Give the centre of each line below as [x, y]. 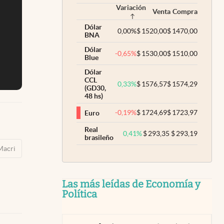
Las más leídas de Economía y [131, 184]
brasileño [99, 137]
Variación [131, 7]
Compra [185, 11]
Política [79, 194]
